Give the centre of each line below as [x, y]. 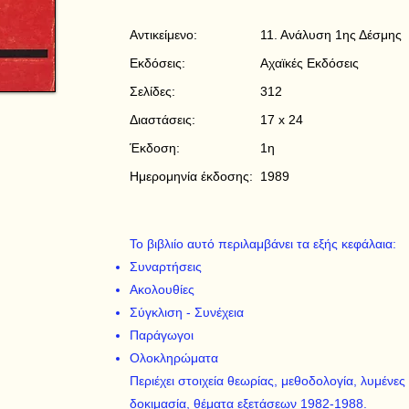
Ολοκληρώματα [174, 358]
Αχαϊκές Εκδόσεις [309, 63]
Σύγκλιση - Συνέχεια [187, 312]
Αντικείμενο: [163, 35]
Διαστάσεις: [163, 120]
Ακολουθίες [162, 289]
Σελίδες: [152, 91]
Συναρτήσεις [166, 267]
